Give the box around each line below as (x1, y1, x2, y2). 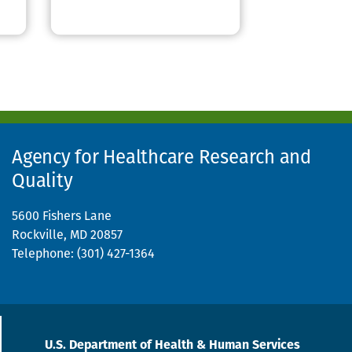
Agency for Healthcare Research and (12, 149, 311, 169)
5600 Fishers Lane (12, 211, 112, 224)
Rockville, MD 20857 (12, 229, 123, 243)
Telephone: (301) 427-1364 (12, 248, 155, 262)
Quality (12, 173, 73, 192)
